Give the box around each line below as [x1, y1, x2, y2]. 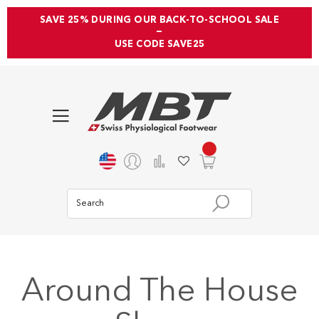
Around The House [21, 276, 298, 309]
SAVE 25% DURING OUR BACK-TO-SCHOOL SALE [39, 16, 280, 25]
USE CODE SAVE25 [114, 40, 205, 49]
